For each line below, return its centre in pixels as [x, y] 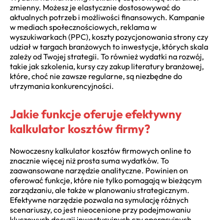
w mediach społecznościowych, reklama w [83, 27]
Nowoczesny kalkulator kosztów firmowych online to [100, 151]
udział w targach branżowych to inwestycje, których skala [109, 47]
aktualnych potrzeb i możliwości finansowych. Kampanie [107, 17]
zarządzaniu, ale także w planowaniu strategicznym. [100, 190]
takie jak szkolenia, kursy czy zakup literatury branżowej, [107, 67]
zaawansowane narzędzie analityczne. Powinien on [99, 171]
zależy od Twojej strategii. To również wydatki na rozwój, [107, 57]
